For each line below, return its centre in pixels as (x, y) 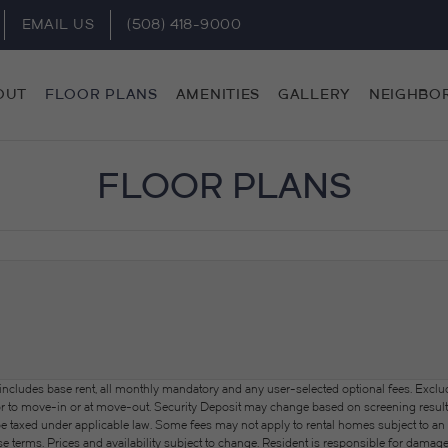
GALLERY (314, 94)
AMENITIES (218, 94)
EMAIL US (57, 24)
